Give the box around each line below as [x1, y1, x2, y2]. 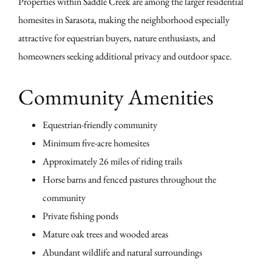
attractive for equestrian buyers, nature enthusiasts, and [18, 32, 216, 45]
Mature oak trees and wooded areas [42, 228, 168, 241]
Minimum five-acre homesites [42, 137, 149, 150]
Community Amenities [18, 83, 214, 112]
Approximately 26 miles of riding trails [42, 155, 182, 168]
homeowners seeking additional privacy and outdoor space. [18, 50, 232, 63]
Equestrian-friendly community [42, 118, 157, 132]
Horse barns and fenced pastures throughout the [42, 173, 216, 186]
